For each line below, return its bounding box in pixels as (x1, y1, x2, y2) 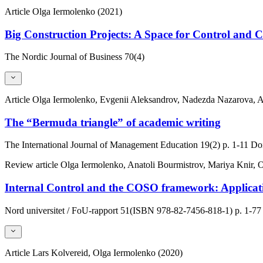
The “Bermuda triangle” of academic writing (5, 116, 221, 129)
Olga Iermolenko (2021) (32, 6, 122, 17)
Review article (5, 160, 60, 170)
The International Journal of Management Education (5, 140, 198, 150)
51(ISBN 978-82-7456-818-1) (120, 205, 232, 215)
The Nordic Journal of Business (5, 52, 122, 62)
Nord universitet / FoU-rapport (5, 205, 118, 215)
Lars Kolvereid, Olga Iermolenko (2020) (32, 247, 183, 258)
